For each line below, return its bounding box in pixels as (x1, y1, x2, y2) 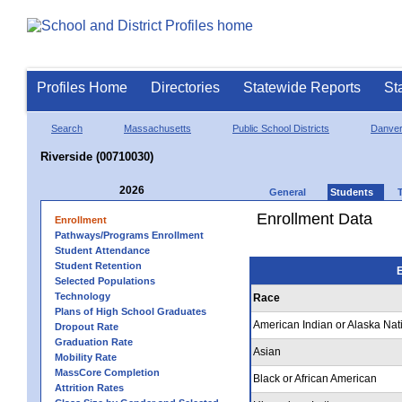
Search (51, 122, 83, 134)
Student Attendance (55, 244, 150, 256)
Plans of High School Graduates (55, 305, 206, 317)
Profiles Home (37, 80, 127, 95)
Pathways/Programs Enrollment (55, 229, 204, 240)
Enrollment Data (257, 209, 372, 228)
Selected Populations (55, 275, 155, 286)
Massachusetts (124, 122, 191, 134)
